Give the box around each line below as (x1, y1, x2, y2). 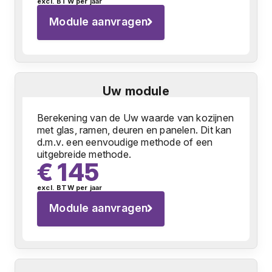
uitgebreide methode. (37, 148, 131, 160)
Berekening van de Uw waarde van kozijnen (37, 112, 234, 124)
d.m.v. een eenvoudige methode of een (37, 136, 213, 148)
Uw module (103, 84, 169, 98)
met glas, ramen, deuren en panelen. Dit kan (37, 124, 232, 136)
